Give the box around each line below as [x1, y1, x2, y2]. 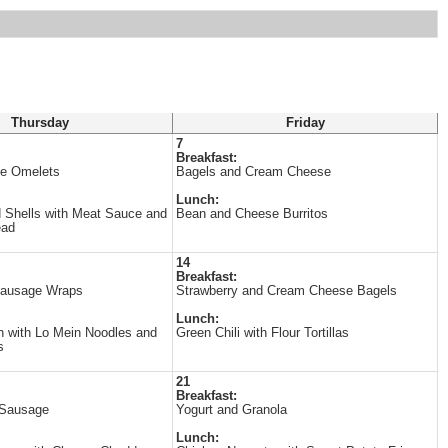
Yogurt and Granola [176, 403, 287, 417]
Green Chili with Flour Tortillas [176, 326, 349, 340]
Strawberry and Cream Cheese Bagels [176, 284, 397, 298]
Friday [285, 116, 325, 130]
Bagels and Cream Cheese [176, 165, 331, 179]
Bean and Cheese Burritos [176, 207, 328, 221]
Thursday [11, 116, 69, 130]
